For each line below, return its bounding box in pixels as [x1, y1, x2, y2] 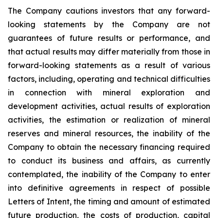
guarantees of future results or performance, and [8, 33, 210, 43]
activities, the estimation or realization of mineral [8, 114, 210, 125]
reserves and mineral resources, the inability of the [8, 128, 210, 138]
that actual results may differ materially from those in [8, 46, 210, 56]
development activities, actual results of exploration [8, 101, 210, 111]
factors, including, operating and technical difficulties [8, 73, 210, 84]
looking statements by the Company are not [8, 19, 210, 29]
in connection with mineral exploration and [8, 87, 210, 97]
